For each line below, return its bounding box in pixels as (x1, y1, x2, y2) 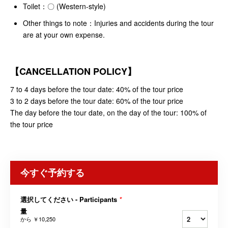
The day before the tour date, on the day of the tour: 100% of (10, 107, 207, 118)
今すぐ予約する (20, 166, 84, 180)
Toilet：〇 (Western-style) (23, 1, 108, 12)
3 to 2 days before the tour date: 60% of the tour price (10, 96, 183, 106)
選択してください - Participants (20, 194, 119, 205)
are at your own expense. (23, 30, 105, 40)
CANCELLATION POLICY (19, 65, 127, 78)
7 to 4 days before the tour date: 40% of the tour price (10, 84, 183, 95)
